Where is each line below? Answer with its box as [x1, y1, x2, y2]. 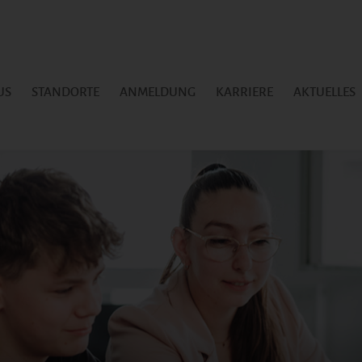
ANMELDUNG [119, 85, 196, 99]
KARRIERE [215, 85, 273, 99]
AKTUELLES [293, 85, 356, 99]
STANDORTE [31, 85, 99, 99]
